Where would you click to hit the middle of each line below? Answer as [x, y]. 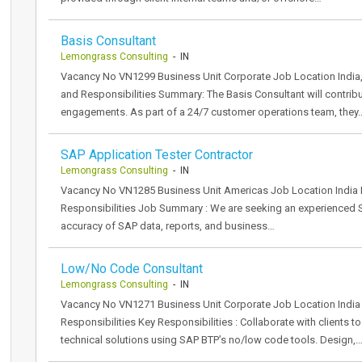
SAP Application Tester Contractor [157, 155]
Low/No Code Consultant [132, 269]
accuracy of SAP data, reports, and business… [168, 226]
